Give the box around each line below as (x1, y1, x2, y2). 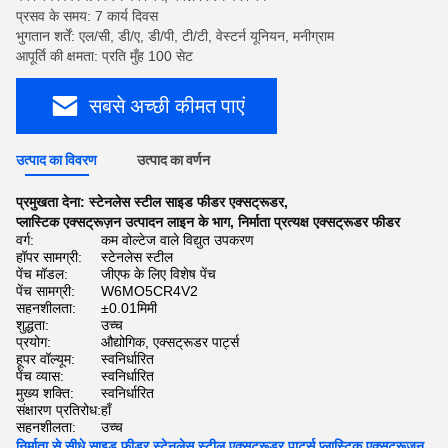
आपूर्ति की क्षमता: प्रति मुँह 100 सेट (16, 48, 193, 64)
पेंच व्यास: (16, 368, 64, 384)
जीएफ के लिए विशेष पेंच (101, 266, 216, 282)
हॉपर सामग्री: (16, 249, 82, 265)
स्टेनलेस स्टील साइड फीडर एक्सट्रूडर (89, 194, 284, 210)
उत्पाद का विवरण (16, 152, 97, 168)
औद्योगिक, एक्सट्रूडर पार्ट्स (101, 334, 239, 350)
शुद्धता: (16, 317, 49, 333)
